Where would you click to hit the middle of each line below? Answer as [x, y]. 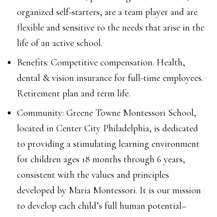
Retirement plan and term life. [74, 93]
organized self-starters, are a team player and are [107, 12]
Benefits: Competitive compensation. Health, [101, 62]
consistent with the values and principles [93, 175]
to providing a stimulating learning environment [108, 144]
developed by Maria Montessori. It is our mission [109, 190]
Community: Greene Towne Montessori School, [107, 113]
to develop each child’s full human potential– [102, 206]
